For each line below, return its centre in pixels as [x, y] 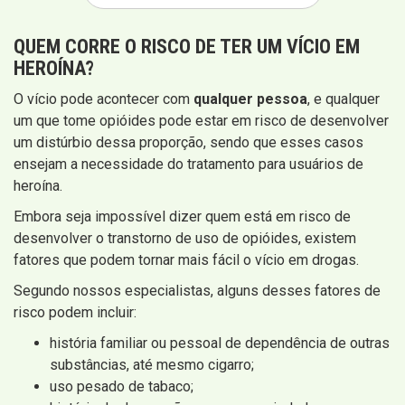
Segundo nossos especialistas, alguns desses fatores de [197, 291]
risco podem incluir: [75, 313]
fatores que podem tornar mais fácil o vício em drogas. [186, 260]
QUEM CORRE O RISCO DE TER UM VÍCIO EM [187, 47]
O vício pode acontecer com [104, 99]
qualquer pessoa [250, 99]
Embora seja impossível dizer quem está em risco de [182, 217]
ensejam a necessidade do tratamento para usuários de [188, 165]
